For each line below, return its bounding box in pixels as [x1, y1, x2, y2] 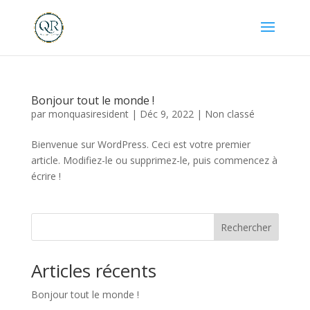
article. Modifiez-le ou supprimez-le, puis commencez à [30, 154, 277, 167]
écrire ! [30, 170, 61, 183]
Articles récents [30, 258, 156, 283]
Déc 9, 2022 [139, 107, 194, 120]
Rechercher [221, 220, 272, 234]
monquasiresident [48, 107, 129, 120]
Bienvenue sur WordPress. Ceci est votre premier [30, 138, 250, 151]
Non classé [204, 107, 255, 120]
